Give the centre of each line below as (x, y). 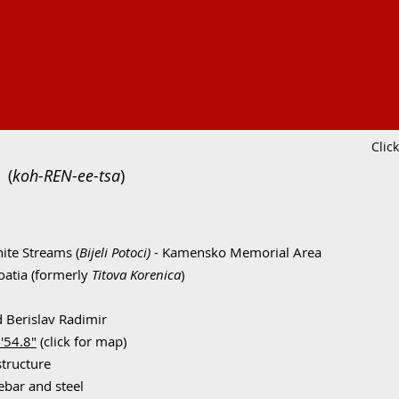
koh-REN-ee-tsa (66, 175)
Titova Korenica (136, 274)
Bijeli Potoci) (115, 252)
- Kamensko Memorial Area (236, 252)
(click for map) (81, 341)
